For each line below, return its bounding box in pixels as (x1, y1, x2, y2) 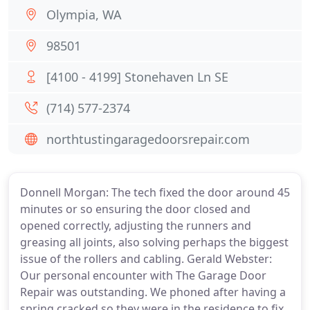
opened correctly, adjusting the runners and (20, 218, 251, 233)
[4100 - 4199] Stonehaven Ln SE (46, 69, 228, 85)
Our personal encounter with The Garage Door (20, 268, 266, 283)
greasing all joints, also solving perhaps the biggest (20, 235, 289, 250)
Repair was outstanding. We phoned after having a (20, 284, 286, 300)
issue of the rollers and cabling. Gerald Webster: (20, 251, 272, 266)
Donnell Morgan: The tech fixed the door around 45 (20, 185, 290, 200)
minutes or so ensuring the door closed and (20, 201, 250, 217)
